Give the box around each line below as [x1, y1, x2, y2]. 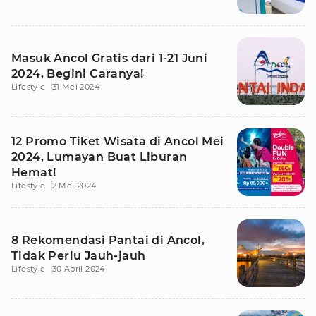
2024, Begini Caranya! [11, 67, 144, 80]
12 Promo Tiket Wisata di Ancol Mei [11, 135, 224, 148]
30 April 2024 [51, 264, 105, 274]
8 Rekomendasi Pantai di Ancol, [11, 233, 205, 247]
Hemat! [11, 166, 56, 179]
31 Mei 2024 [51, 82, 100, 92]
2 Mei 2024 [51, 181, 97, 190]
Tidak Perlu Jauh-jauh [11, 249, 146, 262]
